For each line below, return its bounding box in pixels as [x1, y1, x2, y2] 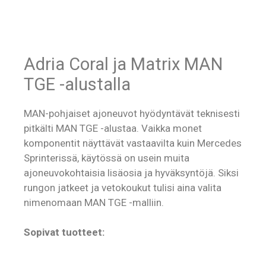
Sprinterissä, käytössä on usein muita [24, 151, 189, 164]
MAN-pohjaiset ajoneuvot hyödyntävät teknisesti [24, 107, 240, 119]
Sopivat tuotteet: [24, 226, 104, 239]
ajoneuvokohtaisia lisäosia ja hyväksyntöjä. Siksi [24, 166, 239, 179]
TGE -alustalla [24, 74, 131, 94]
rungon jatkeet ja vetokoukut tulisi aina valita [24, 181, 221, 194]
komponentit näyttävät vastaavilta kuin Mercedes [24, 137, 242, 149]
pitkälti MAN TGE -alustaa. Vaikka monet [24, 122, 202, 134]
